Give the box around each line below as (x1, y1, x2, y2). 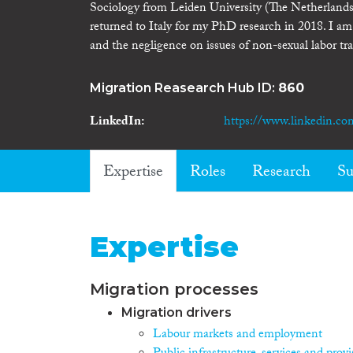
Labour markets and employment (153, 325, 322, 346)
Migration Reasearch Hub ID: (90, 80, 278, 95)
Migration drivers (121, 305, 232, 320)
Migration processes (90, 280, 258, 299)
